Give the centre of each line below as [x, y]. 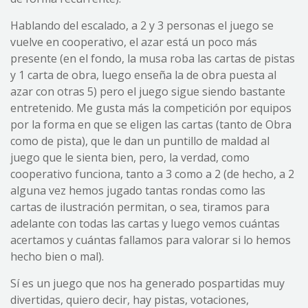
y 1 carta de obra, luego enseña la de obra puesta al [143, 75]
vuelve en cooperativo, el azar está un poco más [134, 42]
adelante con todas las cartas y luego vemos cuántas [145, 223]
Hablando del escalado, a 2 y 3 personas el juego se [142, 25]
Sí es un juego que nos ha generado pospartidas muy [147, 283]
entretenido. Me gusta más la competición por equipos [151, 108]
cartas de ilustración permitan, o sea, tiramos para [140, 207]
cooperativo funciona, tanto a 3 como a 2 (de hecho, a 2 [152, 174]
